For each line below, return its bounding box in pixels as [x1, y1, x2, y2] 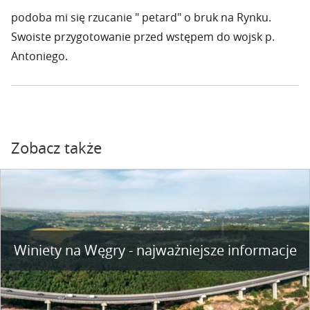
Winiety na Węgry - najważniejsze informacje [13, 241, 297, 260]
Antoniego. [11, 48, 68, 64]
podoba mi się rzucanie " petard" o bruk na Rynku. [11, 10, 271, 25]
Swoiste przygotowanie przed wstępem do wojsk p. [11, 29, 275, 44]
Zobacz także [11, 138, 102, 158]
